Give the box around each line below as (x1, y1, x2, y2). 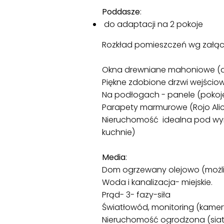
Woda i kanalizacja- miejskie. (102, 176, 212, 188)
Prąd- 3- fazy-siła (102, 188, 170, 200)
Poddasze (102, 5, 140, 17)
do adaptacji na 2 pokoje (102, 18, 203, 30)
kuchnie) (102, 126, 135, 138)
